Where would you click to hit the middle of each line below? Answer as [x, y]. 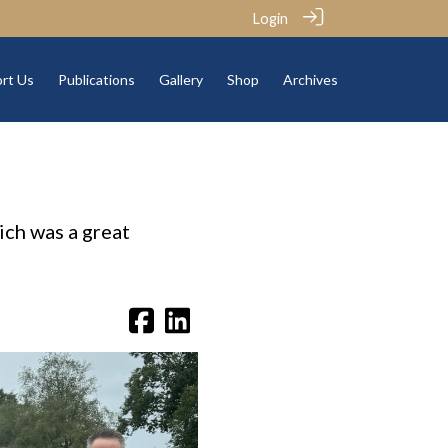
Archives [310, 80]
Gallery [180, 80]
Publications [96, 80]
